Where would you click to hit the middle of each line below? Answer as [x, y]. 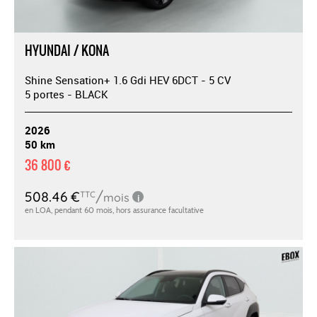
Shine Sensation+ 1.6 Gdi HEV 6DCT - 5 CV [128, 80]
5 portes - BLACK [67, 94]
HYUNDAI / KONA [67, 50]
